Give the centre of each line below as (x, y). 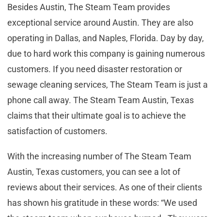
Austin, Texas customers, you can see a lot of (94, 171)
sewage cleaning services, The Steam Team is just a (108, 84)
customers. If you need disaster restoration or (95, 69)
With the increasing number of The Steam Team (99, 156)
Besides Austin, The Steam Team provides (89, 7)
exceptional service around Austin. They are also (100, 22)
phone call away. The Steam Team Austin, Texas (101, 100)
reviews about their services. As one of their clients (105, 187)
